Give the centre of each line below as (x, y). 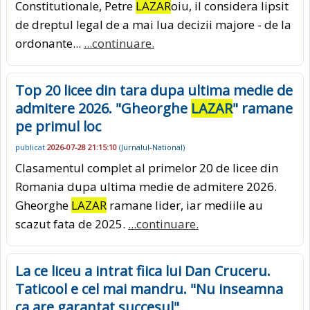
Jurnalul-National (152, 147)
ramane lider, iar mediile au (185, 206)
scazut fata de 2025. (72, 224)
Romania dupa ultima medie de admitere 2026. (146, 187)
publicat (31, 147)
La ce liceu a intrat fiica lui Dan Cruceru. (143, 271)
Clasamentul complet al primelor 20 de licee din (147, 168)
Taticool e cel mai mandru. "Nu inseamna (149, 289)
